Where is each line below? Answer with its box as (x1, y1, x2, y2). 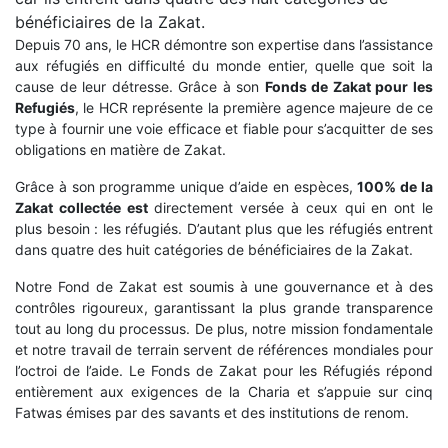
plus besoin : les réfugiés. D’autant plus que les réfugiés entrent (15, 220, 433, 237)
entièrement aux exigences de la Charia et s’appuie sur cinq (15, 383, 433, 400)
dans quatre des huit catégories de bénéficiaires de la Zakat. (15, 241, 413, 258)
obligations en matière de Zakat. (15, 141, 226, 158)
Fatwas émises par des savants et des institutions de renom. (15, 404, 409, 421)
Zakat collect (15, 199, 105, 216)
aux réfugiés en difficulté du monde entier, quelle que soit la (15, 57, 433, 74)
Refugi (15, 99, 59, 116)
